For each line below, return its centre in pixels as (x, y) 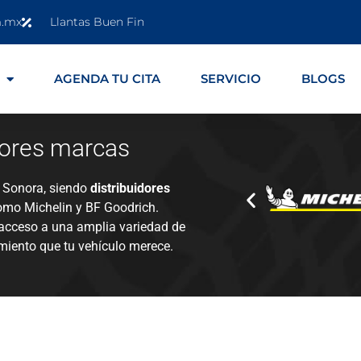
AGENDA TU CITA (108, 79)
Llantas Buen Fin (97, 22)
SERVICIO (231, 79)
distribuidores (130, 188)
